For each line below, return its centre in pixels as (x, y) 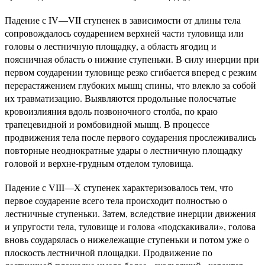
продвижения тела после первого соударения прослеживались (130, 137)
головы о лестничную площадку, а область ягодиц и (111, 46)
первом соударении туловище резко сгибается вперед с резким (131, 72)
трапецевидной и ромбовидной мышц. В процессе (107, 124)
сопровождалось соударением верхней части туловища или (124, 33)
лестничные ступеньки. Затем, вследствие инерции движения (130, 213)
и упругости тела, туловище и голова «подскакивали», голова (130, 226)
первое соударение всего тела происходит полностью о (116, 200)
